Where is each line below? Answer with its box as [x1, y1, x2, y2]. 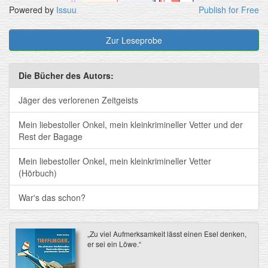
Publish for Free [199, 3, 259, 16]
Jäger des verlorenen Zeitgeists [19, 93, 138, 106]
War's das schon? [19, 191, 86, 203]
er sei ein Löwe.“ [87, 238, 141, 249]
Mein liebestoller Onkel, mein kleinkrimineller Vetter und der [19, 118, 243, 130]
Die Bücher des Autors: [19, 69, 114, 81]
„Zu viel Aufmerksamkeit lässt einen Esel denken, [87, 228, 246, 239]
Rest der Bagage [19, 130, 83, 142]
